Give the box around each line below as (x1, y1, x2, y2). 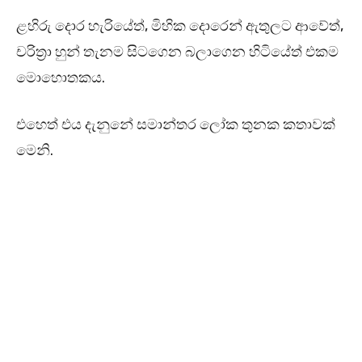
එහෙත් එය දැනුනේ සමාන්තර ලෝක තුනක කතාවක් (16, 116, 335, 134)
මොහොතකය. (16, 69, 105, 87)
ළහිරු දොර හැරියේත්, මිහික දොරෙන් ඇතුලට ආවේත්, (16, 17, 343, 36)
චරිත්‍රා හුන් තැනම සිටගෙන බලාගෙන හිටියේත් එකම (16, 43, 339, 61)
